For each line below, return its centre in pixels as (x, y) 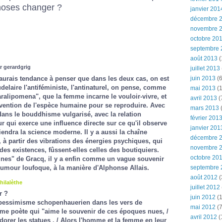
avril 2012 (204, 217)
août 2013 (204, 58)
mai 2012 (203, 207)
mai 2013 (203, 88)
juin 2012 (203, 197)
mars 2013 (205, 108)
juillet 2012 (205, 187)
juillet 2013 (205, 68)
